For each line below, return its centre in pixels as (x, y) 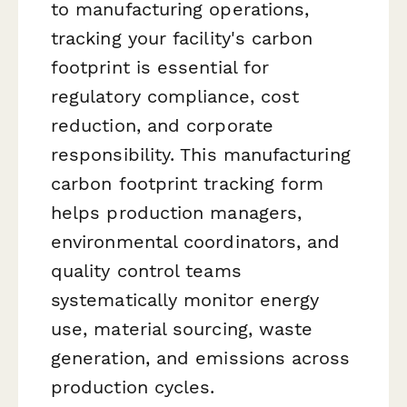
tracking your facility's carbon (182, 39)
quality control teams (146, 271)
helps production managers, (177, 213)
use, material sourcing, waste (182, 329)
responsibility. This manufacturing (201, 155)
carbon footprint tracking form (188, 184)
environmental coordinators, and (196, 242)
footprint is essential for (160, 68)
